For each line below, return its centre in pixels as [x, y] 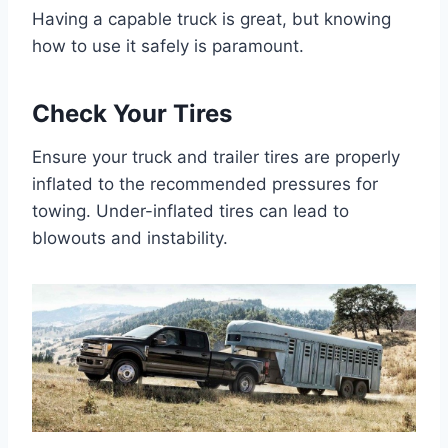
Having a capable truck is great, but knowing [211, 18]
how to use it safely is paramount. [168, 45]
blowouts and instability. [130, 237]
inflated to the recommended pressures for [205, 183]
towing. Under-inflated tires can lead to [190, 210]
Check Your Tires [132, 113]
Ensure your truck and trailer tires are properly [216, 156]
